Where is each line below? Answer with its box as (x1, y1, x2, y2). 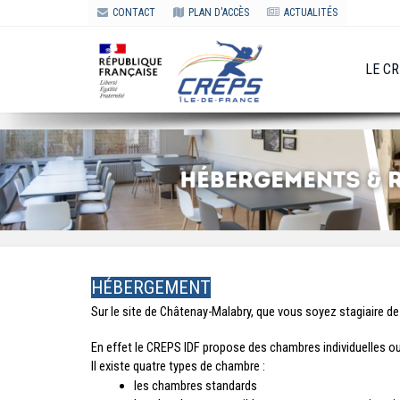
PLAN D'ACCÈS (188, 6, 249, 19)
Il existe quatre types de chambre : (91, 358, 265, 375)
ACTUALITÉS (284, 6, 337, 19)
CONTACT (112, 6, 155, 19)
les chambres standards (134, 377, 257, 394)
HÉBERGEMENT (91, 277, 211, 299)
